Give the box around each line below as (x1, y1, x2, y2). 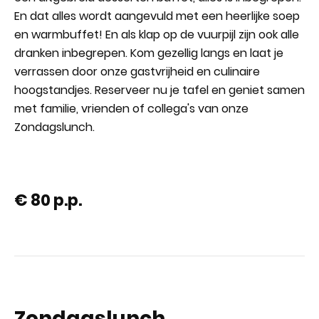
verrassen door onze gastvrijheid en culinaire (14, 63, 260, 80)
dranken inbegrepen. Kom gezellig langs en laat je (14, 45, 283, 61)
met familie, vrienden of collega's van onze (14, 100, 249, 117)
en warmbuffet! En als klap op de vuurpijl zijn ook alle (14, 26, 299, 43)
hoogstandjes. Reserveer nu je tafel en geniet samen (14, 82, 305, 98)
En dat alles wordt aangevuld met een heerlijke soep (14, 8, 300, 24)
